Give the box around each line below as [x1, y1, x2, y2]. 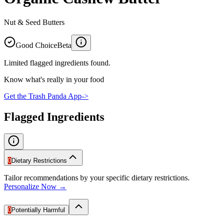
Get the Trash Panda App [4, 91, 82, 100]
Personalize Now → [4, 182, 66, 191]
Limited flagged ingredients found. [4, 58, 110, 67]
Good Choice [16, 41, 57, 49]
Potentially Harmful [11, 206, 65, 214]
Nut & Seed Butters [4, 18, 65, 26]
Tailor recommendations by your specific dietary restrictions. [4, 173, 190, 182]
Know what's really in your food [4, 75, 104, 84]
